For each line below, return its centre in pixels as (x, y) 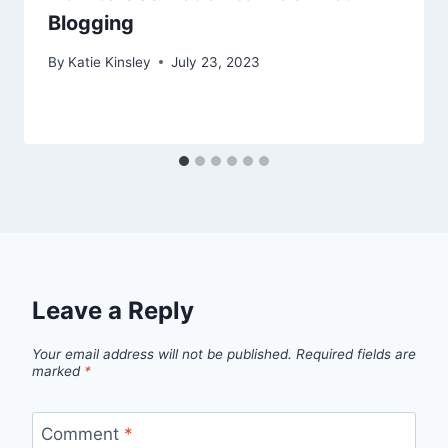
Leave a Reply (113, 310)
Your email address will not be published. (162, 354)
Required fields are (356, 354)
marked (58, 371)
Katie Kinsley (110, 61)
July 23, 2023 (216, 61)
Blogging (91, 23)
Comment (82, 434)
